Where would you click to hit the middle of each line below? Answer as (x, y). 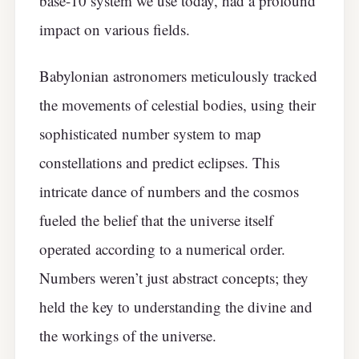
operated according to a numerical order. (162, 249)
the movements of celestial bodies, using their (177, 105)
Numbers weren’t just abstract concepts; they (174, 278)
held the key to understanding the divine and (176, 307)
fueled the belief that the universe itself (156, 220)
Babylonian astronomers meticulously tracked (178, 76)
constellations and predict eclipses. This (159, 163)
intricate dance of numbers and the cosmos (169, 192)
